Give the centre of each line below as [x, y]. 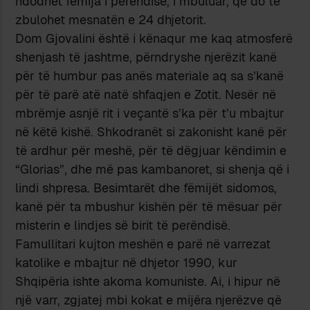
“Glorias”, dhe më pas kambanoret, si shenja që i [153, 169]
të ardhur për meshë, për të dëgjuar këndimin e [151, 150]
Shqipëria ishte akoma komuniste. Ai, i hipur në [148, 281]
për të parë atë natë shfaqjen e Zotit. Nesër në [146, 94]
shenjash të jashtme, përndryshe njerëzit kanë [146, 57]
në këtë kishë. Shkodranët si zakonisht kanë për [152, 131]
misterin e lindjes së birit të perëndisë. [123, 225]
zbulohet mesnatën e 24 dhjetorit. [111, 19]
